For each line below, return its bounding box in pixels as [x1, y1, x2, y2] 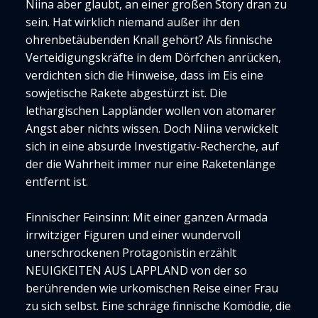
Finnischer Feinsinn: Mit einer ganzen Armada [26, 209, 268, 225]
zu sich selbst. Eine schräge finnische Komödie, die [26, 298, 291, 314]
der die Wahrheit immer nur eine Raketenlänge [26, 156, 275, 172]
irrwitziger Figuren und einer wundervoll [26, 227, 241, 243]
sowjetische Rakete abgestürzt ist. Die [26, 85, 227, 101]
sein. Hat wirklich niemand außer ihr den [26, 14, 240, 30]
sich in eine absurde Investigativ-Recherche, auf [26, 138, 279, 154]
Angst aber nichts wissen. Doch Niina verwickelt [26, 121, 278, 136]
